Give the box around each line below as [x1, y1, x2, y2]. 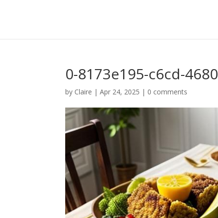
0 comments [147, 87, 188, 96]
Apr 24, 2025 [100, 87, 140, 96]
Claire [74, 87, 92, 96]
